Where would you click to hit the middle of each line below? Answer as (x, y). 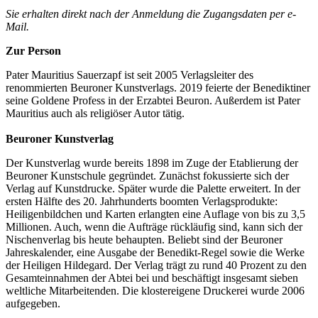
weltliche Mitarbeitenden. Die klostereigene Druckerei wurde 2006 (155, 290)
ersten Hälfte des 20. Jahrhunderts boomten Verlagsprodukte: (142, 201)
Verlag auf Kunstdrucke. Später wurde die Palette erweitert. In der (153, 188)
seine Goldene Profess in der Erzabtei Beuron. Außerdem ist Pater (153, 100)
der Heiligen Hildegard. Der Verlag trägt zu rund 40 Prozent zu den (156, 265)
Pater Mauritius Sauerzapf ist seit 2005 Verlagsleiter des (130, 75)
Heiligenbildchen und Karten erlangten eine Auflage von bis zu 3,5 (155, 214)
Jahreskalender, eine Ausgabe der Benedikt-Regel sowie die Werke (155, 252)
